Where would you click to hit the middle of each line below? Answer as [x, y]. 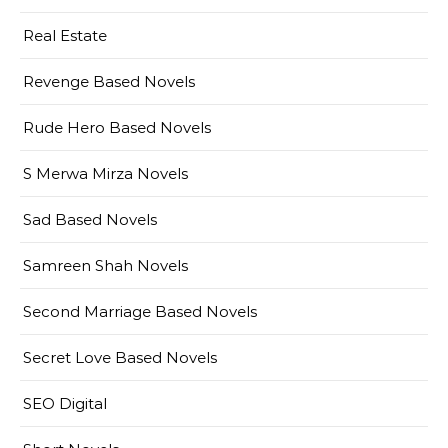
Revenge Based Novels [109, 82]
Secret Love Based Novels [120, 358]
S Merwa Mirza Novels [105, 174]
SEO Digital [65, 404]
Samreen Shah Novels [105, 266]
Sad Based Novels [90, 220]
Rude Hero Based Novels [117, 128]
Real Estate [65, 36]
